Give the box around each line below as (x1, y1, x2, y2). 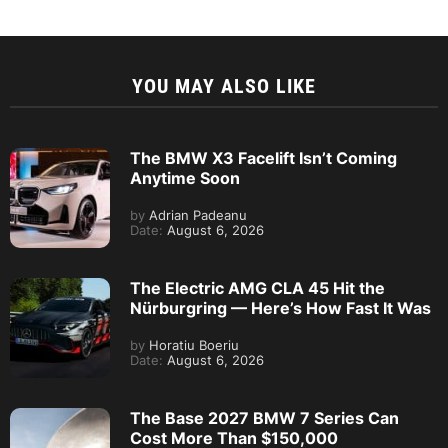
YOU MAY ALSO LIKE (132, 74, 316, 98)
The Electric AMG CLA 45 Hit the (130, 278, 385, 298)
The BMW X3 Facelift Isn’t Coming (130, 148, 397, 168)
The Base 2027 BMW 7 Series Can (130, 408, 399, 428)
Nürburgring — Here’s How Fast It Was (130, 298, 431, 318)
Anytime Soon (130, 168, 240, 188)
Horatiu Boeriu (145, 338, 239, 353)
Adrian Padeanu (145, 208, 247, 223)
